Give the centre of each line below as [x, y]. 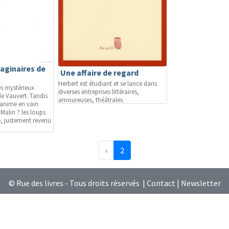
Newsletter [201, 183]
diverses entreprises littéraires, [99, 91]
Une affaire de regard [99, 73]
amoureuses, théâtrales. [91, 100]
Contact [161, 183]
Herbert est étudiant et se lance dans [108, 83]
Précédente [127, 150]
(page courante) [152, 150]
